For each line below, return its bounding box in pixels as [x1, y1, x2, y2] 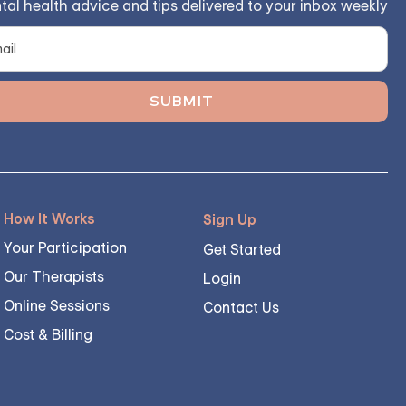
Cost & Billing [4, 325, 92, 344]
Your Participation [4, 238, 127, 257]
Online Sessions [4, 296, 110, 315]
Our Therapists [4, 267, 104, 286]
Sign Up [203, 210, 256, 229]
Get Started [203, 240, 281, 259]
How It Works [4, 209, 95, 228]
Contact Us [203, 298, 279, 317]
